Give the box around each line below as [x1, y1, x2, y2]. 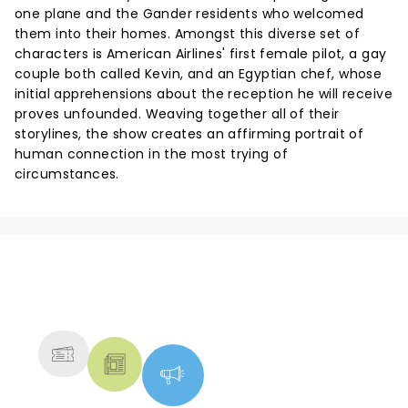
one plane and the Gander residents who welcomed [15, 5, 364, 23]
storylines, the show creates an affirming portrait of [15, 125, 364, 143]
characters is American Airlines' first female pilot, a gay [15, 45, 387, 63]
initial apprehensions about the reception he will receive [15, 85, 393, 103]
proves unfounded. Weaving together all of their [15, 105, 340, 123]
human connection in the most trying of [15, 145, 288, 163]
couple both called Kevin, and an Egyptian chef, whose [15, 65, 382, 83]
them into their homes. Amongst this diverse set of [15, 25, 361, 43]
